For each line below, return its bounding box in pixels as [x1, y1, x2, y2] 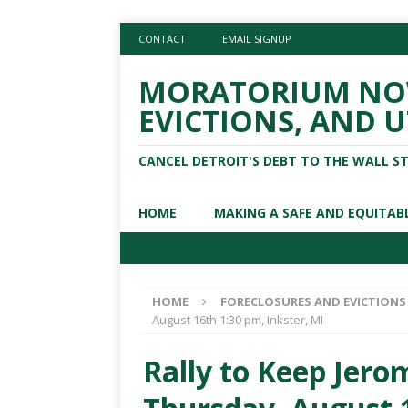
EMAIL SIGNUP [222, 32, 291, 46]
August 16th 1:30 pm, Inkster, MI [152, 311, 323, 328]
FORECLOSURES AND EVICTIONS [220, 293, 406, 310]
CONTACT [138, 32, 186, 46]
